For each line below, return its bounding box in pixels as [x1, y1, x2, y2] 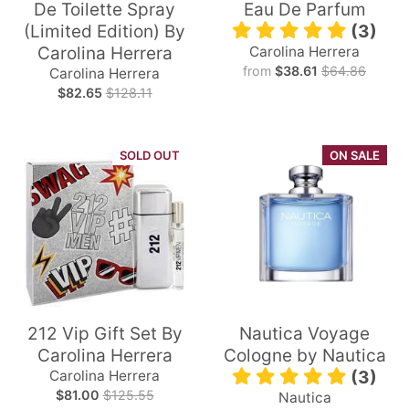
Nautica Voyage [239, 323, 370, 345]
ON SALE [330, 148, 380, 163]
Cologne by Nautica [223, 345, 386, 367]
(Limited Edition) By [24, 20, 185, 42]
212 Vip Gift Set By [26, 323, 183, 345]
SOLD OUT [120, 148, 180, 163]
